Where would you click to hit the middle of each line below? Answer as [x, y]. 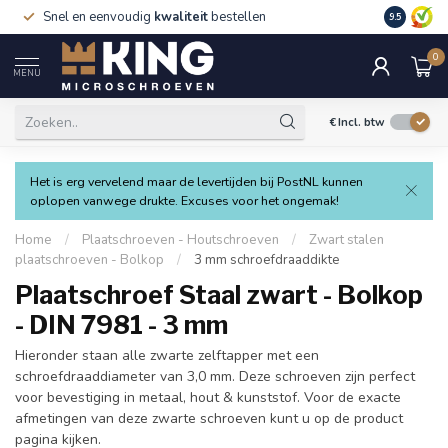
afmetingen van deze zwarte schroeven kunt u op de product [209, 418]
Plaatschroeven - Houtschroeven [182, 240]
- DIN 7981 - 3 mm [121, 325]
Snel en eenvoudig [98, 17]
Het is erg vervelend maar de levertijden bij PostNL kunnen [196, 181]
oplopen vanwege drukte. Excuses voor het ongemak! [184, 200]
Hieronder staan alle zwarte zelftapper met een [167, 355]
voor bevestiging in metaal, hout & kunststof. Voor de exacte [208, 397]
